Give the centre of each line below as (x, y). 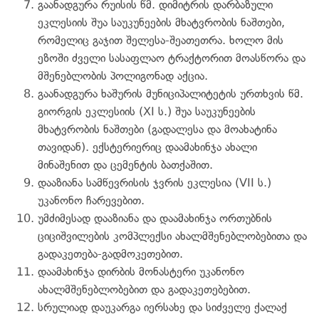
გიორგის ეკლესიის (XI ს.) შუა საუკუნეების (147, 111)
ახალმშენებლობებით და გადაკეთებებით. (144, 289)
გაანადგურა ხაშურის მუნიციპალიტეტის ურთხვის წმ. (171, 93)
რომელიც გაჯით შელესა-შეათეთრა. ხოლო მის (161, 40)
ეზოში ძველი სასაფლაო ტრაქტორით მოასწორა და (172, 58)
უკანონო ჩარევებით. (91, 200)
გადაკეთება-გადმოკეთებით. (110, 253)
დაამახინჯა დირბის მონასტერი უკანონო (141, 271)
